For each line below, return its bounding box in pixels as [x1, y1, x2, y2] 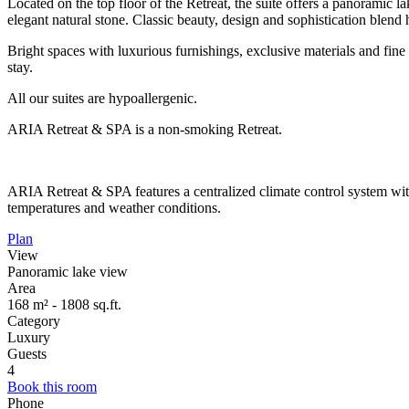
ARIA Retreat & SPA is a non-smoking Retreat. [7, 121, 282, 137]
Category [7, 312, 60, 329]
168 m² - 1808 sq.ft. [7, 296, 121, 312]
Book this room [7, 378, 97, 394]
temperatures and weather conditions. [7, 199, 221, 215]
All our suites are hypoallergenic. [7, 89, 197, 106]
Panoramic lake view [7, 263, 128, 279]
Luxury [7, 329, 50, 345]
